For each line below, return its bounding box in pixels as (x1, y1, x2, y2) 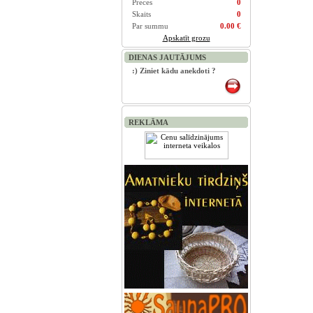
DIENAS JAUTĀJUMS (129, 53, 206, 61)
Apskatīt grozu (162, 34, 210, 42)
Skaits (131, 10, 151, 18)
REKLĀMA (129, 118, 168, 126)
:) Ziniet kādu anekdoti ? (131, 66, 216, 75)
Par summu (131, 22, 168, 30)
